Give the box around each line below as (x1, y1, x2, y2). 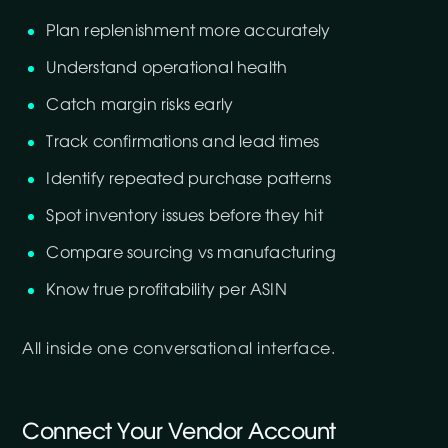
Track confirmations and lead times (46, 134, 320, 150)
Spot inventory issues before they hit (46, 208, 323, 224)
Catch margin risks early (46, 97, 234, 113)
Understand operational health (46, 60, 288, 76)
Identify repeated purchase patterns (46, 171, 332, 187)
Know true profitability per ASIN (46, 282, 287, 298)
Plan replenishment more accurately (46, 23, 331, 39)
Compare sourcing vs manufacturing (46, 245, 336, 261)
